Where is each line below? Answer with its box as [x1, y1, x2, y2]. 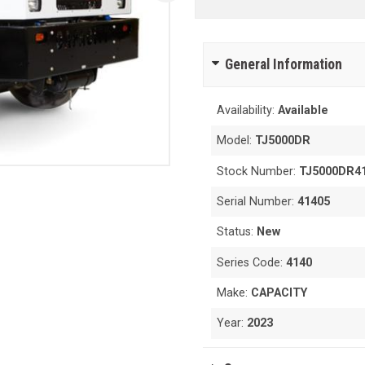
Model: [217, 134, 256, 148]
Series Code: [217, 255, 287, 270]
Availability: [217, 103, 279, 117]
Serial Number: [217, 194, 298, 209]
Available [278, 103, 329, 117]
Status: [217, 225, 257, 240]
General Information [225, 55, 342, 73]
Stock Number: [217, 164, 300, 178]
